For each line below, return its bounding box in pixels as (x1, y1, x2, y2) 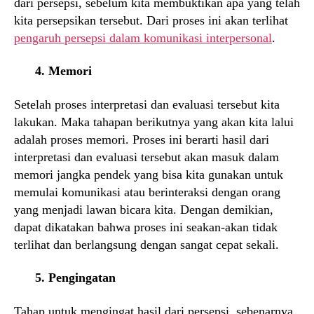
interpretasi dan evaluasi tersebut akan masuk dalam (14, 149, 279, 164)
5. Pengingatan (35, 271, 116, 285)
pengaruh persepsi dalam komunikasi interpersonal (14, 30, 272, 45)
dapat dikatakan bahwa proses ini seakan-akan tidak (14, 219, 278, 234)
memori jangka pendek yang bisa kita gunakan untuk (14, 167, 283, 182)
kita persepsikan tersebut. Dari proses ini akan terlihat (14, 13, 288, 27)
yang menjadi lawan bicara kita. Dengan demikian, (14, 202, 273, 217)
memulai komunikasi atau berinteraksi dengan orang (14, 184, 280, 199)
